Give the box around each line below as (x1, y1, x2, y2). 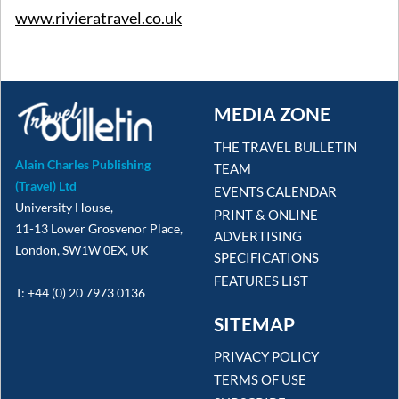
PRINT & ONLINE (214, 206, 318, 223)
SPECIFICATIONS (214, 248, 319, 265)
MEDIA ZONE (214, 102, 330, 126)
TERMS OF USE (214, 371, 306, 388)
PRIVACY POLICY (214, 348, 319, 365)
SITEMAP (214, 312, 295, 335)
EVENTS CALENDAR (214, 183, 337, 199)
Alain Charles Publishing (15, 156, 151, 172)
